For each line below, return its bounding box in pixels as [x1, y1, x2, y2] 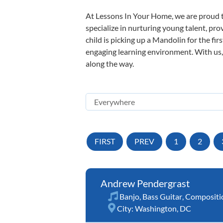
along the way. [86, 59, 134, 68]
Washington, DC [135, 203, 191, 213]
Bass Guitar [142, 191, 182, 201]
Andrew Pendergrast [101, 177, 190, 189]
